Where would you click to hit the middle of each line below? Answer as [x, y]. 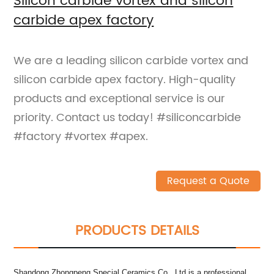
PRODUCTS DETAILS [137, 231]
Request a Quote [208, 181]
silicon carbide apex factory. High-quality [125, 80]
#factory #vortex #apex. [81, 137]
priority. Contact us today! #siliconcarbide [128, 118]
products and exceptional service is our [120, 99]
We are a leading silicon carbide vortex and [131, 61]
